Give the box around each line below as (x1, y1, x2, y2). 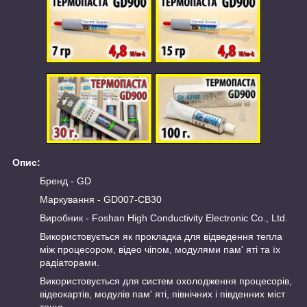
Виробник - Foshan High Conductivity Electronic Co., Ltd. (40, 212, 288, 224)
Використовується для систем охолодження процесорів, (40, 275, 292, 287)
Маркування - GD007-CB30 (40, 194, 162, 206)
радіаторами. (40, 257, 99, 269)
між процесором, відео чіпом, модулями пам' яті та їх (40, 244, 280, 256)
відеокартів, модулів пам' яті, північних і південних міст (40, 288, 285, 300)
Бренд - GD (40, 175, 91, 187)
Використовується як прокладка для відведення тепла (40, 231, 282, 243)
